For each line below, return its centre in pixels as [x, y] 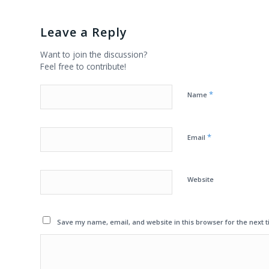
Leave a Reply [84, 32]
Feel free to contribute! [83, 67]
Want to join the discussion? [94, 55]
